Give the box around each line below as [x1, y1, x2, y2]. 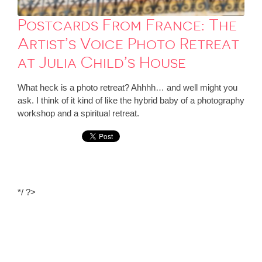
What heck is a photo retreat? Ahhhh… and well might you [18, 82, 237, 93]
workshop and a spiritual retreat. [18, 108, 139, 119]
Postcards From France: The [18, 17, 237, 34]
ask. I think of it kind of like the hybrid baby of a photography [18, 95, 244, 106]
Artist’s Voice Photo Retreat [18, 36, 239, 53]
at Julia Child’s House [18, 54, 186, 71]
